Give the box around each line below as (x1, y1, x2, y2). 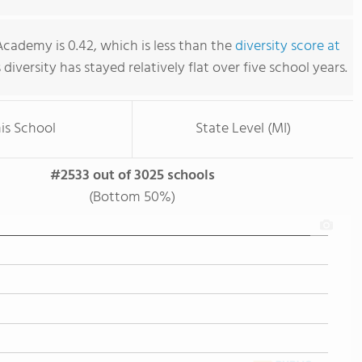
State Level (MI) (195, 117, 291, 141)
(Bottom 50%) (89, 186, 175, 209)
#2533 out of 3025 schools (49, 164, 215, 187)
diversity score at (235, 35, 340, 58)
